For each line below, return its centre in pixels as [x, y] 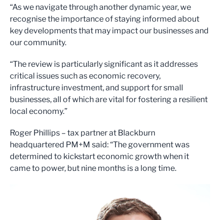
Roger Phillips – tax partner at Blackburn [82, 133]
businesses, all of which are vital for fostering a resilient [109, 99]
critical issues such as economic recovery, [85, 76]
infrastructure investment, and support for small [96, 88]
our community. [38, 42]
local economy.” [39, 111]
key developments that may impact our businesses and [109, 31]
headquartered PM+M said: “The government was [100, 145]
